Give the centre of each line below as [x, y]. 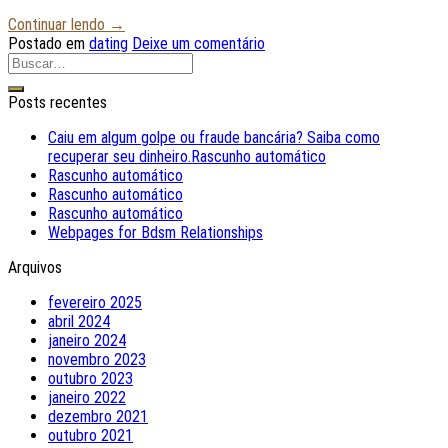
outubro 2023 [90, 379]
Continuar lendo [58, 25]
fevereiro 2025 [95, 303]
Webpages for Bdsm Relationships [155, 233]
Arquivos [35, 268]
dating [108, 44]
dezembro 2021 [98, 417]
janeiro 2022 [87, 398]
